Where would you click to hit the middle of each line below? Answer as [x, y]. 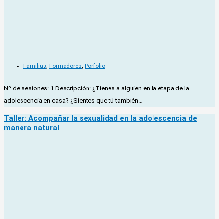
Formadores [66, 66]
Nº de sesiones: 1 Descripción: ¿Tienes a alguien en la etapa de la [97, 88]
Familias [35, 66]
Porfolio [95, 66]
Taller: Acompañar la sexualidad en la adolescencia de [100, 118]
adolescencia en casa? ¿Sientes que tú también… [73, 100]
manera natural [32, 127]
